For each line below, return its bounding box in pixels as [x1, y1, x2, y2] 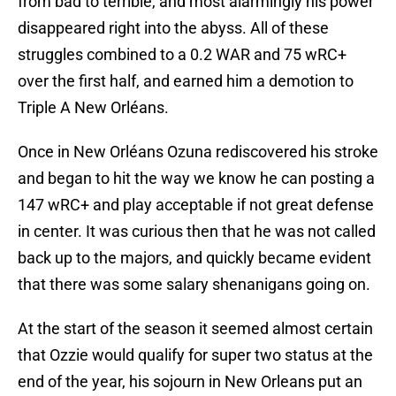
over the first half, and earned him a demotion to [18, 72, 354, 91]
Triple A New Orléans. [18, 98, 169, 118]
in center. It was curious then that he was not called [18, 222, 376, 241]
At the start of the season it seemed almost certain [18, 319, 373, 339]
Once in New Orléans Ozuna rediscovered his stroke [18, 142, 378, 162]
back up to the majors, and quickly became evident [18, 248, 371, 268]
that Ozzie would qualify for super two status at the [18, 346, 373, 365]
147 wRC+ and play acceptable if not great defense [18, 195, 374, 215]
